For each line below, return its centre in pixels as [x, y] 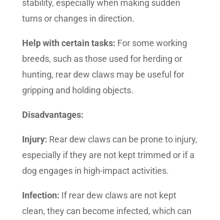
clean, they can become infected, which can [107, 211]
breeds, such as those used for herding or [102, 59]
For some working [151, 43]
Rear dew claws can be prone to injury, [122, 139]
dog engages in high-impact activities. [95, 171]
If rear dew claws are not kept [118, 195]
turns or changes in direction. [78, 19]
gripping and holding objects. [78, 90]
